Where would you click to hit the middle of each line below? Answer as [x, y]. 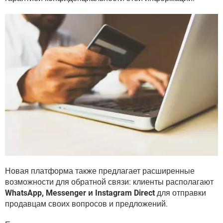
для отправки [180, 193]
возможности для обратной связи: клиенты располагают [109, 182]
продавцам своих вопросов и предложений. [86, 204]
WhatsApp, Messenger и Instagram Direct [80, 193]
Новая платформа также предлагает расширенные [100, 171]
